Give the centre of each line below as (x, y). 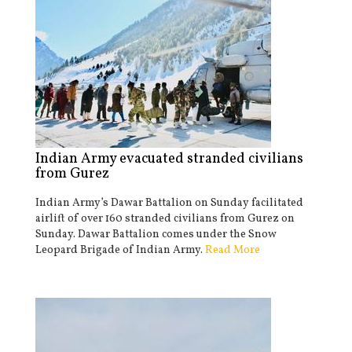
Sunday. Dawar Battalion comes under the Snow (156, 235)
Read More (233, 250)
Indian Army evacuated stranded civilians (169, 159)
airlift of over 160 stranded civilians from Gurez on (165, 219)
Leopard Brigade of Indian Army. (120, 250)
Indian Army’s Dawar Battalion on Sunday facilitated (169, 203)
